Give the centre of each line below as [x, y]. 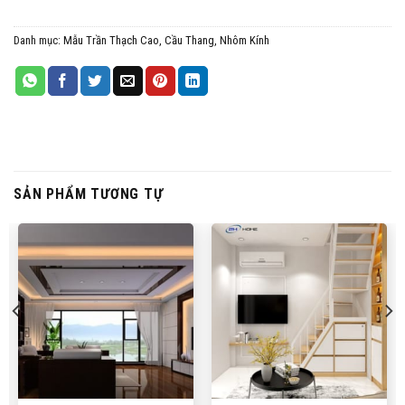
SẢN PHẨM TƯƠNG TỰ [89, 193]
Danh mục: [38, 40]
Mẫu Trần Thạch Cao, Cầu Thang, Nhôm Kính [166, 40]
